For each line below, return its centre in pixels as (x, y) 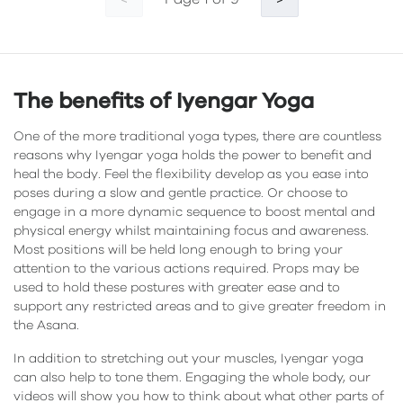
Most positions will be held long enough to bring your (178, 250)
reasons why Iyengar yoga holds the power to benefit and (193, 156)
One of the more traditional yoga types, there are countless (197, 137)
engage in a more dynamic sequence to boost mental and (194, 212)
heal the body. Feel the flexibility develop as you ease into (191, 175)
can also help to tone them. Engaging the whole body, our (192, 378)
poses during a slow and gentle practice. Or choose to (181, 193)
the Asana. (46, 326)
